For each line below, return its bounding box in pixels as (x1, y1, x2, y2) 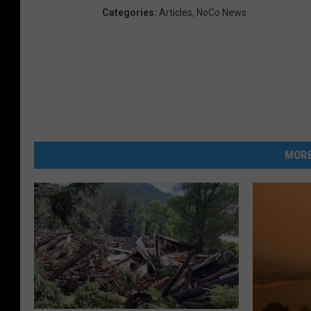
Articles (159, 7, 192, 19)
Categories (102, 7, 154, 19)
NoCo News (196, 7, 246, 19)
